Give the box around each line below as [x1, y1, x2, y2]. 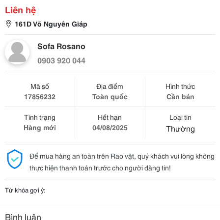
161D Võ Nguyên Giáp [15, 19, 87, 28]
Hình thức [165, 81, 195, 91]
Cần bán [166, 91, 194, 101]
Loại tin [169, 112, 192, 122]
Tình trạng [24, 112, 55, 122]
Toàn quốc [92, 91, 128, 101]
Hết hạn [98, 112, 122, 122]
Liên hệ [5, 3, 36, 16]
